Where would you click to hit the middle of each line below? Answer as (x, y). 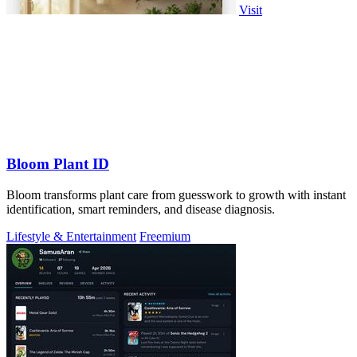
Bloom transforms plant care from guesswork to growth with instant (176, 194)
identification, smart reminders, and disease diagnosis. (141, 209)
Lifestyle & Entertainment (71, 236)
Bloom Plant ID (58, 164)
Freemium (165, 236)
